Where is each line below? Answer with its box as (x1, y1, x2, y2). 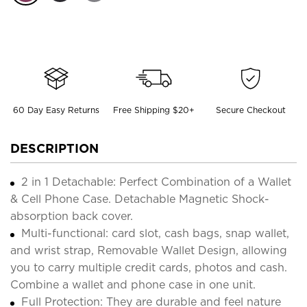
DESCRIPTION (10, 140, 99, 156)
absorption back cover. (10, 209, 133, 223)
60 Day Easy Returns (12, 104, 99, 115)
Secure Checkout (216, 104, 286, 115)
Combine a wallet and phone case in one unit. (10, 278, 256, 291)
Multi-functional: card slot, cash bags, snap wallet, (21, 226, 289, 240)
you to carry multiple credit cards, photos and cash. (10, 260, 287, 274)
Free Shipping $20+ (112, 104, 195, 115)
